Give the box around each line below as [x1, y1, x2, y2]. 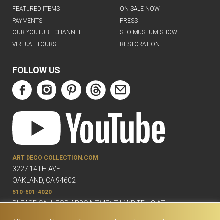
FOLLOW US [12, 65, 60, 76]
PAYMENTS [12, 17, 42, 25]
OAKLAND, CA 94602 [12, 176, 76, 184]
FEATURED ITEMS [12, 5, 60, 13]
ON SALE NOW [120, 5, 160, 13]
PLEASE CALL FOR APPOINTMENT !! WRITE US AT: [12, 199, 166, 207]
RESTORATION [120, 41, 160, 48]
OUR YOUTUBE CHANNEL [12, 29, 82, 36]
